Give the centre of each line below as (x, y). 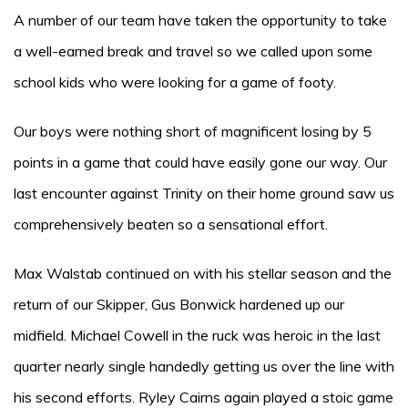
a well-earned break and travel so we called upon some (193, 51)
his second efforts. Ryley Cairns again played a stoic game (204, 397)
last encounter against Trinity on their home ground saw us (204, 193)
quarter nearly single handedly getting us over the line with (204, 366)
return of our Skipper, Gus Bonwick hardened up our (179, 304)
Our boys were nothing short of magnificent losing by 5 (193, 131)
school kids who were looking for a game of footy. (175, 82)
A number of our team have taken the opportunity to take (200, 20)
